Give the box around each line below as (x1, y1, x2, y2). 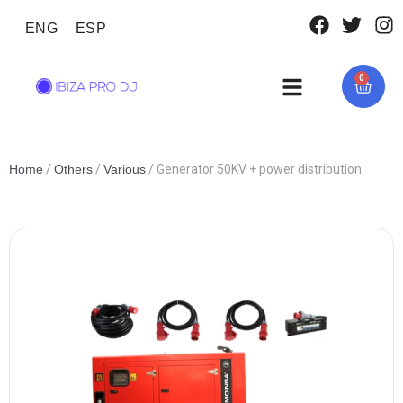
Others (54, 161, 93, 176)
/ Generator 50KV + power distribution (146, 161, 362, 176)
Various (103, 161, 146, 176)
